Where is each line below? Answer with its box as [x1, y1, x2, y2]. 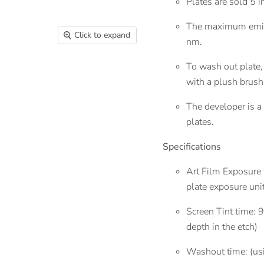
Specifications [162, 140, 221, 153]
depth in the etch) [186, 220, 258, 233]
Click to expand [74, 29, 131, 41]
